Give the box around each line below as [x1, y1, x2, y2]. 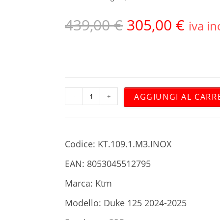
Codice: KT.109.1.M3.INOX [65, 138, 171, 150]
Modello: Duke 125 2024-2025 [65, 197, 187, 209]
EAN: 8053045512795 [65, 158, 151, 170]
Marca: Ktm [65, 177, 112, 190]
